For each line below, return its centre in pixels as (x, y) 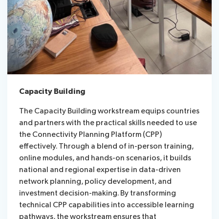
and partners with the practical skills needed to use (108, 123)
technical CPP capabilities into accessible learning (107, 205)
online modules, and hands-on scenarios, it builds (105, 158)
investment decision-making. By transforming (98, 193)
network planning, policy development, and (95, 181)
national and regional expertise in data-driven (100, 170)
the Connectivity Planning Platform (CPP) (90, 134)
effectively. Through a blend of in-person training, (106, 146)
